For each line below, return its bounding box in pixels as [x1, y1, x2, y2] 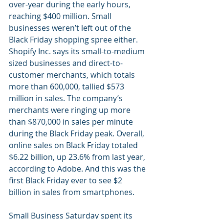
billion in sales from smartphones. [9, 187, 134, 198]
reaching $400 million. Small [9, 11, 113, 22]
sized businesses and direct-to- [9, 58, 123, 69]
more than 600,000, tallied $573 [9, 81, 126, 92]
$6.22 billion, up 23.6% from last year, [9, 152, 147, 163]
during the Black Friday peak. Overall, [9, 128, 146, 139]
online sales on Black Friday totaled [9, 140, 140, 151]
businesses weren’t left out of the [9, 22, 133, 34]
